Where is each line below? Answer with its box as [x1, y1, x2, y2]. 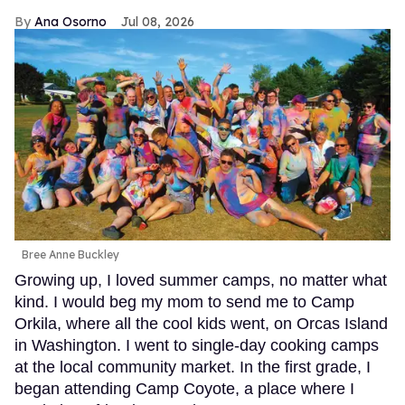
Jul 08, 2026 [121, 14, 194, 31]
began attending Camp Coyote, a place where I [14, 380, 354, 399]
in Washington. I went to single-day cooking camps [14, 336, 379, 355]
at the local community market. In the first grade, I [14, 358, 371, 377]
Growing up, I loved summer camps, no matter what [14, 271, 387, 290]
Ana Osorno [34, 14, 107, 31]
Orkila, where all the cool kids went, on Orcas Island [14, 315, 388, 334]
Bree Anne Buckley [22, 248, 119, 262]
